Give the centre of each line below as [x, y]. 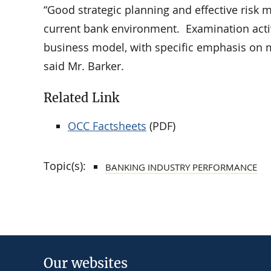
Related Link [81, 98]
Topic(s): [65, 166]
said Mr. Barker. [84, 66]
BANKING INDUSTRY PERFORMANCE [181, 167]
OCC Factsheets [107, 126]
